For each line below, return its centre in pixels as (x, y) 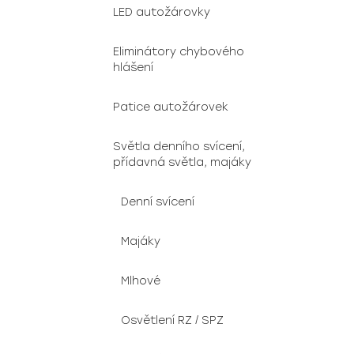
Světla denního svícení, (179, 147)
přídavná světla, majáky (182, 162)
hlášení (133, 68)
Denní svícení (158, 202)
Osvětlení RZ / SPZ (172, 320)
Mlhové (141, 281)
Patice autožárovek (171, 107)
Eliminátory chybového (179, 52)
